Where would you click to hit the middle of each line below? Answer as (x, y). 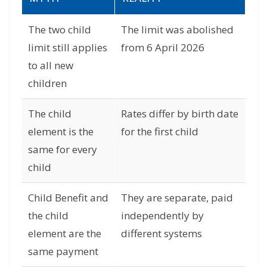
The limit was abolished (177, 29)
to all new (51, 65)
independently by (162, 215)
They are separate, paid (177, 197)
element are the (65, 233)
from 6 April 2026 (163, 47)
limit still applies (68, 47)
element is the (61, 131)
